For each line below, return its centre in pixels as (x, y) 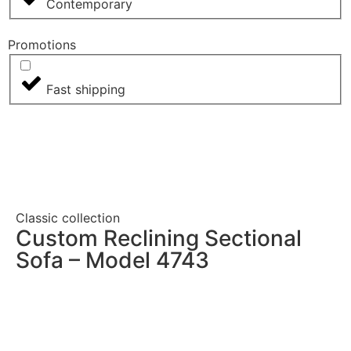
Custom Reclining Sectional (159, 239)
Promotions (42, 44)
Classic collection (68, 218)
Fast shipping (86, 90)
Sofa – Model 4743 (112, 261)
